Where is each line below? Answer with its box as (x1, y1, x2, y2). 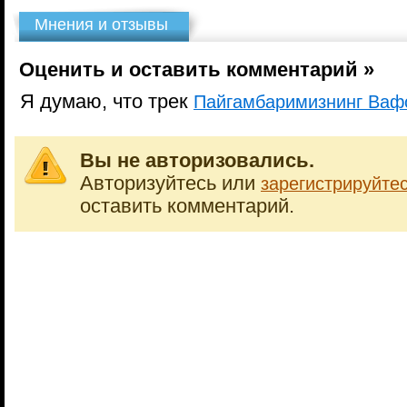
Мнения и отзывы (35, 15, 168, 34)
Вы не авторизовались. (80, 150, 314, 172)
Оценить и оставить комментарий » (19, 59, 374, 81)
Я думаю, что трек (15, 91, 194, 113)
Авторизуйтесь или (80, 173, 261, 194)
